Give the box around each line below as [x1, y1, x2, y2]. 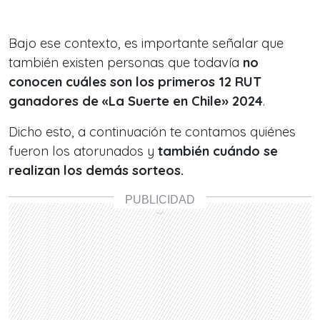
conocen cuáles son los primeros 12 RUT [9, 74, 261, 90]
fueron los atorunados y [9, 143, 158, 159]
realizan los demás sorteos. [9, 162, 184, 179]
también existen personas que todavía [9, 54, 243, 71]
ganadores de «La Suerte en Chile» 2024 [9, 93, 263, 109]
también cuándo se [158, 143, 278, 159]
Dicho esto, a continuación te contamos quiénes [9, 124, 296, 140]
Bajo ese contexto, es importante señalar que [9, 35, 284, 51]
